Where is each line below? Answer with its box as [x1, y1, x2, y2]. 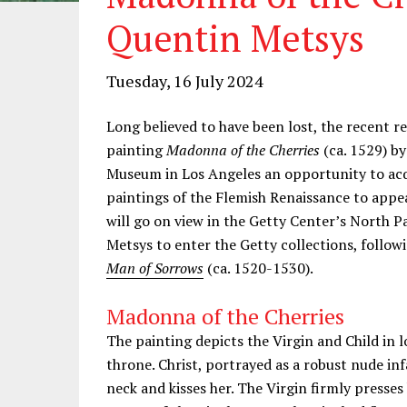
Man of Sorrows [106, 258, 203, 278]
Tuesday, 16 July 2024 [106, 70, 263, 92]
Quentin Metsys [106, 14, 364, 62]
